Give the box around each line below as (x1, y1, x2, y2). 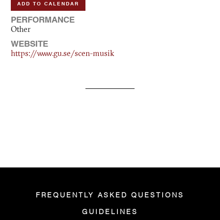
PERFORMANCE (11, 16, 75, 25)
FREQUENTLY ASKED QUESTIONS (36, 192, 184, 199)
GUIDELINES (82, 209, 138, 216)
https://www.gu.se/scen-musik (11, 50, 115, 58)
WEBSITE (11, 40, 49, 49)
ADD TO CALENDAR (17, 1, 80, 6)
